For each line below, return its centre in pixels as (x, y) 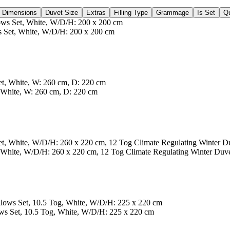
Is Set (206, 12)
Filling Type (131, 12)
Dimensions (20, 12)
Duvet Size (62, 12)
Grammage (172, 12)
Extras (96, 12)
